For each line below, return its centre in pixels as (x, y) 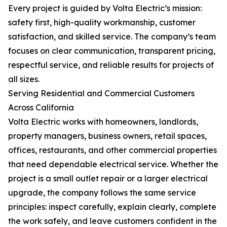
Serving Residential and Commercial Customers (101, 93)
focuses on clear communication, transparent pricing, (112, 51)
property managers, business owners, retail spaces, (107, 136)
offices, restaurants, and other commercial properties (112, 150)
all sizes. (24, 79)
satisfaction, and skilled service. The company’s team (112, 37)
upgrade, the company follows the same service (102, 193)
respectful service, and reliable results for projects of (111, 65)
